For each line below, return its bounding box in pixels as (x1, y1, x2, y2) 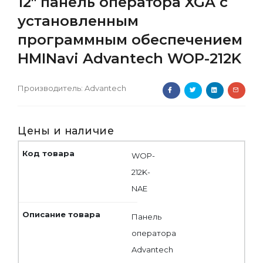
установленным (18, 12, 139, 29)
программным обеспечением (18, 31, 242, 48)
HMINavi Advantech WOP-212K (18, 49, 241, 67)
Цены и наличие (18, 124, 114, 137)
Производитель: (18, 83, 85, 93)
